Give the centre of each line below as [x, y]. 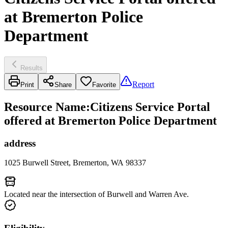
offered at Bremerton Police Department [110, 120]
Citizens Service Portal [150, 107]
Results [32, 68]
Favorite [104, 84]
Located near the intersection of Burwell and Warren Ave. [96, 194]
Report [143, 84]
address [20, 143]
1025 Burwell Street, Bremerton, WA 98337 [75, 163]
